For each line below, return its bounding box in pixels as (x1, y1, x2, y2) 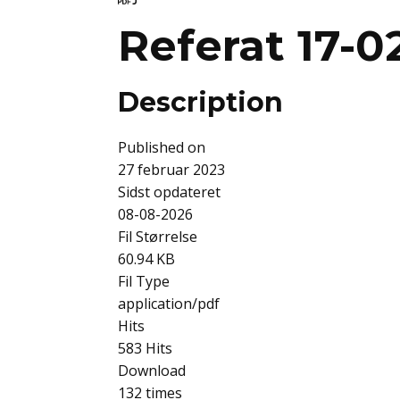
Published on (118, 137, 205, 158)
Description (118, 86, 283, 120)
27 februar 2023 (118, 160, 225, 180)
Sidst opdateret (118, 182, 221, 203)
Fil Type (118, 271, 170, 292)
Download (118, 361, 186, 381)
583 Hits (118, 338, 172, 359)
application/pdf (118, 294, 220, 314)
